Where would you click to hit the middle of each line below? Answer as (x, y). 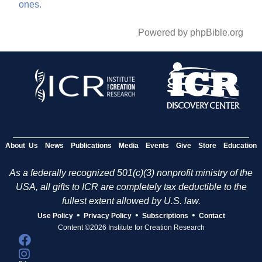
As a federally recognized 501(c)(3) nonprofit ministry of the (131, 173)
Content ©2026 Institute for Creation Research (131, 228)
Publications (91, 146)
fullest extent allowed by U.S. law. (131, 201)
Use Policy (55, 216)
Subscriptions (165, 216)
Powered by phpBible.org (190, 32)
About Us (22, 146)
